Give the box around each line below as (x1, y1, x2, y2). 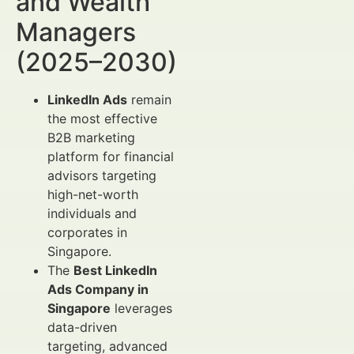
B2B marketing (47, 130, 135, 145)
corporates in (47, 224, 127, 240)
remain (127, 92, 171, 107)
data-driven (47, 319, 117, 335)
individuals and (47, 205, 137, 221)
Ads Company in (47, 281, 149, 297)
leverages (111, 300, 172, 316)
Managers (16, 17, 136, 47)
